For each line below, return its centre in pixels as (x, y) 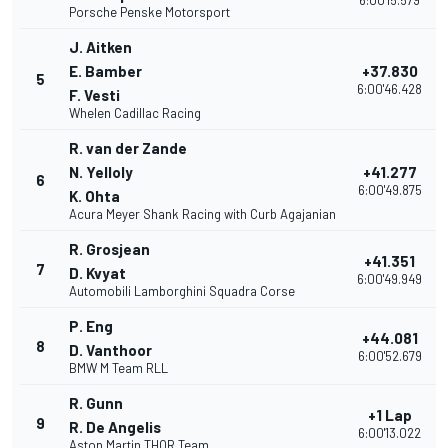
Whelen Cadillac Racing (135, 113)
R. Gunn (96, 403)
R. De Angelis (115, 427)
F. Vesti (94, 95)
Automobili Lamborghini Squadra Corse (182, 291)
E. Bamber (105, 71)
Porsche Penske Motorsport (149, 12)
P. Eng (91, 326)
